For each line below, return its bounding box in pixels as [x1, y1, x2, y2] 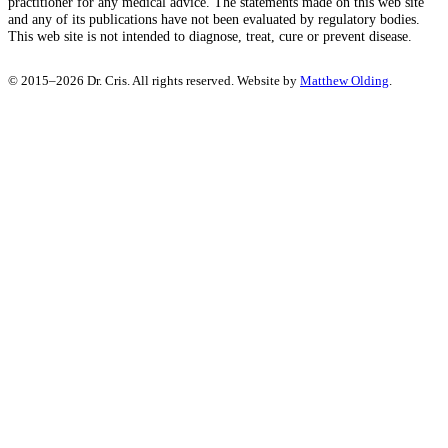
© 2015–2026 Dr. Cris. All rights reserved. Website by [8, 72, 300, 88]
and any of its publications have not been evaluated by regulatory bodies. [8, 11, 420, 28]
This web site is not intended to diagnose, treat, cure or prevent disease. [8, 28, 412, 45]
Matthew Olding [300, 72, 389, 88]
